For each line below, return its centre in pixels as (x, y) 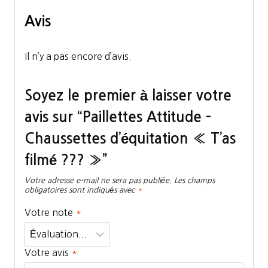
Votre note (50, 212)
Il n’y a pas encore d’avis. (78, 56)
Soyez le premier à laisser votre (128, 95)
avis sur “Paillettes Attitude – (118, 117)
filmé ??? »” (66, 160)
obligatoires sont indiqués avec (81, 190)
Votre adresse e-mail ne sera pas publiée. (98, 180)
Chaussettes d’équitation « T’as (130, 138)
